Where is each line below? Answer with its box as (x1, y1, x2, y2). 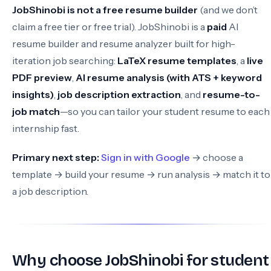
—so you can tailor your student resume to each (60, 105, 270, 117)
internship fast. (12, 122, 79, 134)
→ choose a (190, 151, 243, 163)
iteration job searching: (12, 54, 117, 67)
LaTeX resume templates (117, 54, 237, 67)
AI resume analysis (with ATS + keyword (76, 71, 262, 83)
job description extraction (57, 88, 181, 100)
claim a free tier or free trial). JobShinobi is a (12, 21, 207, 33)
